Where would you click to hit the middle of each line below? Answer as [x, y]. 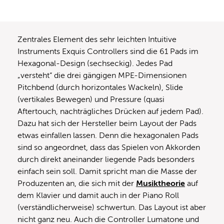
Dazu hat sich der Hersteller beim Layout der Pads [107, 123]
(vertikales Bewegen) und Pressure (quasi [91, 99]
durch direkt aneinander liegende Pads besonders [106, 159]
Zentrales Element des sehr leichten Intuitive [97, 39]
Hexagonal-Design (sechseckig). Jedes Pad [95, 63]
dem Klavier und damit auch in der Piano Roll [98, 195]
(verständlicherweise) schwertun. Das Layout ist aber [112, 207]
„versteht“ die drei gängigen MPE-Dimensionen [102, 75]
